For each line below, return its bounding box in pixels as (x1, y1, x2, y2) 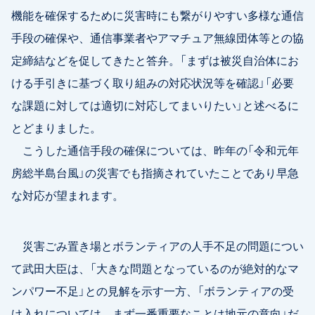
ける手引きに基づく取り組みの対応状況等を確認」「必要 (11, 73, 294, 91)
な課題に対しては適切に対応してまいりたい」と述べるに (11, 96, 299, 113)
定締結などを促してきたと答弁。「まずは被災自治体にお (11, 51, 299, 68)
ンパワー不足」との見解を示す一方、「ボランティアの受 (11, 281, 294, 299)
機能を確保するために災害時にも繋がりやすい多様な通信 (11, 6, 304, 23)
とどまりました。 (11, 118, 101, 136)
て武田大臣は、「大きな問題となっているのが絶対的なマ (11, 259, 299, 276)
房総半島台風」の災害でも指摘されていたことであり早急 (11, 163, 299, 181)
